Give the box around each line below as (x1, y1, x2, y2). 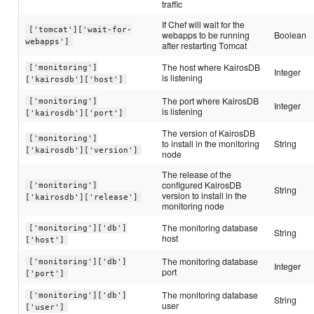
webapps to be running (162, 29, 250, 41)
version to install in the (162, 189, 247, 202)
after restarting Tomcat (162, 39, 247, 52)
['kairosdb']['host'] (25, 74, 124, 84)
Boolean (274, 29, 307, 41)
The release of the (162, 168, 232, 181)
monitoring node (162, 200, 225, 212)
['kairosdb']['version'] (25, 145, 139, 155)
